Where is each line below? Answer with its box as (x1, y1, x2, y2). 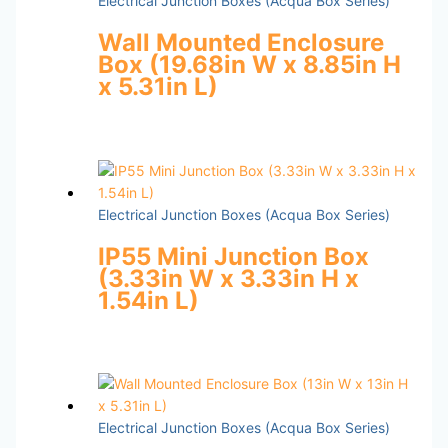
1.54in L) (97, 285, 199, 315)
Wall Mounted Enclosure (97, 27, 384, 57)
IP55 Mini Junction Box (97, 241, 369, 271)
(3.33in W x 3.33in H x (97, 263, 359, 293)
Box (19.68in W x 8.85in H (97, 49, 401, 79)
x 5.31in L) (97, 71, 218, 101)
